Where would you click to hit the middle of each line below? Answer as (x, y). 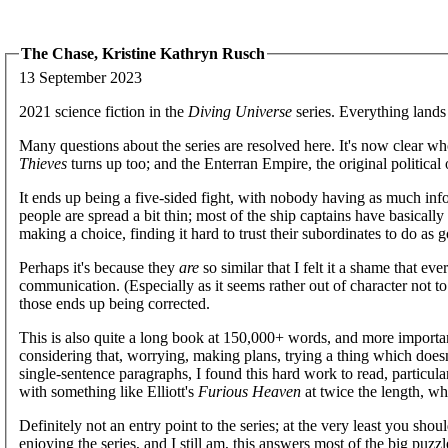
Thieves (43, 163)
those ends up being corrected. (114, 303)
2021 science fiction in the (103, 111)
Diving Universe (240, 111)
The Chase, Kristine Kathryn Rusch (143, 53)
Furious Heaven (249, 391)
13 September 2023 (80, 77)
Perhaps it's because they (99, 267)
